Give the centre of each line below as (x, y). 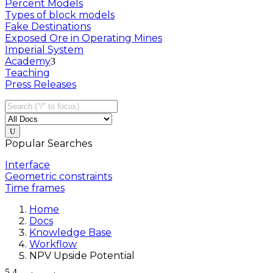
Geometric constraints (58, 177)
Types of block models (60, 15)
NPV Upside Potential (82, 256)
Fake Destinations (48, 27)
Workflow (53, 244)
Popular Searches (48, 144)
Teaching (27, 73)
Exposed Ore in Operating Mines (83, 38)
